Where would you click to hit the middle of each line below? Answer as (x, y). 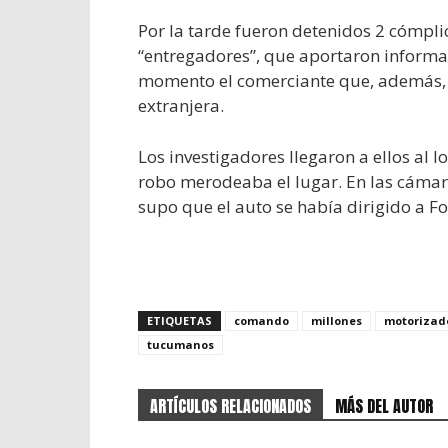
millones (336, 320)
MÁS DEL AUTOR (384, 406)
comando (261, 320)
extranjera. (181, 105)
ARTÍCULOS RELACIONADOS (230, 406)
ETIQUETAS (179, 320)
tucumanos (180, 344)
